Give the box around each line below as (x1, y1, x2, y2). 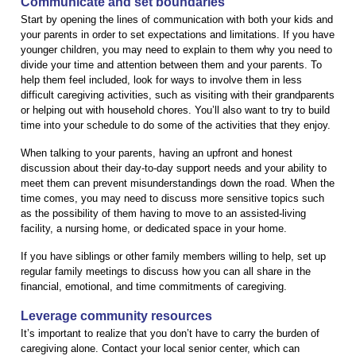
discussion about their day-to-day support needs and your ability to (21, 161, 327, 174)
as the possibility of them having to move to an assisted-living (21, 207, 306, 219)
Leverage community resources (21, 308, 212, 323)
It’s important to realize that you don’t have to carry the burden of (21, 327, 319, 339)
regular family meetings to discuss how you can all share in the (21, 265, 311, 277)
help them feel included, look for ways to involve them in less (21, 73, 302, 86)
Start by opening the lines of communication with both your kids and (21, 13, 333, 25)
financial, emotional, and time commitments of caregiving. (21, 280, 287, 292)
